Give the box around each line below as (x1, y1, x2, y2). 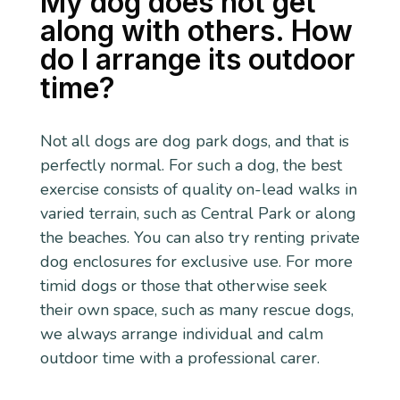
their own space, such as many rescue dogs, (39, 298, 354, 321)
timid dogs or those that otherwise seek (39, 274, 327, 296)
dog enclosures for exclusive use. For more (39, 250, 353, 272)
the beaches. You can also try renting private (39, 226, 360, 248)
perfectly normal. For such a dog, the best (39, 154, 342, 176)
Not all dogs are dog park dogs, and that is (39, 129, 349, 152)
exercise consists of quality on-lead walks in (39, 178, 357, 200)
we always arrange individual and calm (39, 322, 323, 345)
